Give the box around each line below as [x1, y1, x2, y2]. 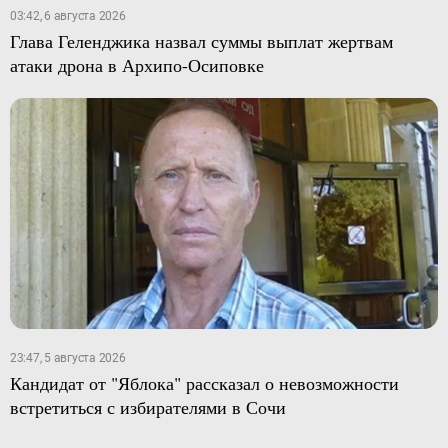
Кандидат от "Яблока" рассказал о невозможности [9, 370, 399, 395]
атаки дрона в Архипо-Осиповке [9, 53, 264, 78]
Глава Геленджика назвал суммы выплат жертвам [9, 29, 393, 54]
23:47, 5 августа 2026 [9, 350, 126, 365]
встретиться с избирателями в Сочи [9, 394, 286, 419]
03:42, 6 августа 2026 [9, 9, 126, 24]
